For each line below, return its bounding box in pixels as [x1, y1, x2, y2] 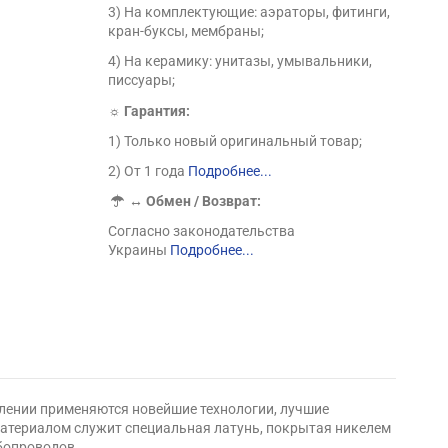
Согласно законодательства [108, 223, 296, 240]
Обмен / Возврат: [146, 193, 262, 210]
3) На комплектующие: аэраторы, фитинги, [108, 4, 391, 21]
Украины [108, 242, 171, 259]
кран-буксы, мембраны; [108, 23, 265, 40]
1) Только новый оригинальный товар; [108, 132, 363, 149]
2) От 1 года [108, 162, 189, 179]
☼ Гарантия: [108, 102, 191, 119]
